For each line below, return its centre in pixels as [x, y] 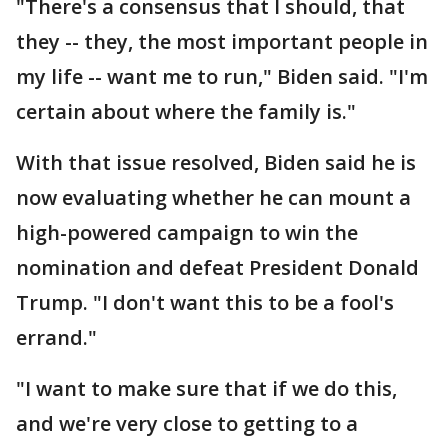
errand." [56, 337]
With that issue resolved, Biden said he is [216, 162]
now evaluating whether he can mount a [213, 197]
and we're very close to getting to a [187, 423]
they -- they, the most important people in [222, 41]
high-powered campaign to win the [187, 232]
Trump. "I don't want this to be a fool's [205, 302]
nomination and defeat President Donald [217, 267]
